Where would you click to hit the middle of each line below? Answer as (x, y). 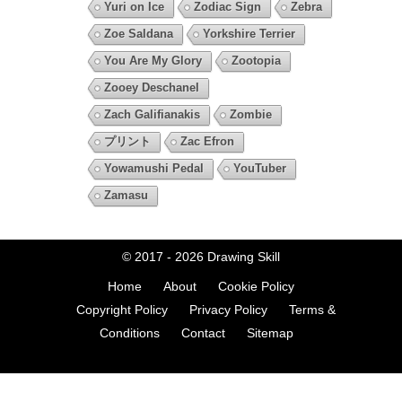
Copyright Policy (122, 310)
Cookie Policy (256, 287)
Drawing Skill (244, 257)
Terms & (312, 310)
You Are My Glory (153, 61)
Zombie (250, 115)
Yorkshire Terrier (249, 34)
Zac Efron (207, 142)
